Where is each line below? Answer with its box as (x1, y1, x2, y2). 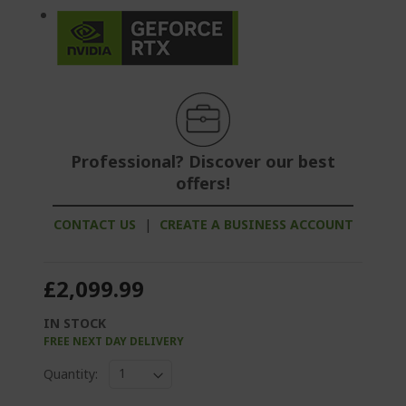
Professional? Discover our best (71, 150, 335, 172)
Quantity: (43, 365, 98, 383)
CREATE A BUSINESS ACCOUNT (159, 215, 353, 233)
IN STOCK (43, 314, 106, 332)
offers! (176, 171, 230, 194)
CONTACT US (53, 215, 136, 233)
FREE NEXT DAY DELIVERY (43, 333, 184, 349)
